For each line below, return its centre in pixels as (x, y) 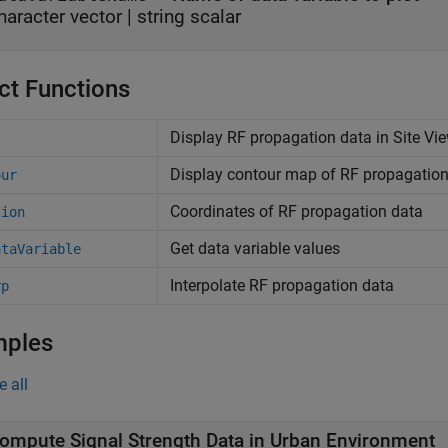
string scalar (189, 16)
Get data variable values (255, 248)
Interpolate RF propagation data (282, 285)
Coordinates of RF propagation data (296, 211)
